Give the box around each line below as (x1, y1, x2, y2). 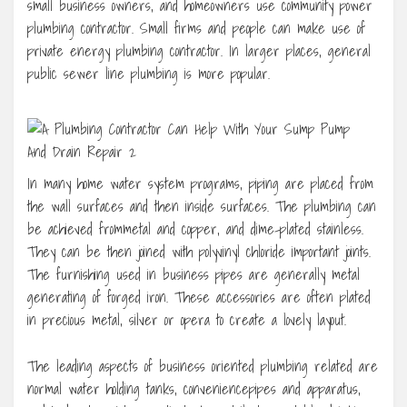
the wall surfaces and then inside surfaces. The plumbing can (27, 194, 376, 219)
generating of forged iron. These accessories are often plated (27, 285, 371, 310)
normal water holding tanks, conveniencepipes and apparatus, (27, 377, 361, 402)
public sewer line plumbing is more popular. (27, 62, 270, 86)
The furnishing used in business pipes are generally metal (27, 263, 360, 287)
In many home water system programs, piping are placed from (27, 172, 373, 196)
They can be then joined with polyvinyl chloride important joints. (27, 240, 371, 264)
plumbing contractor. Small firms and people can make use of (27, 16, 365, 41)
